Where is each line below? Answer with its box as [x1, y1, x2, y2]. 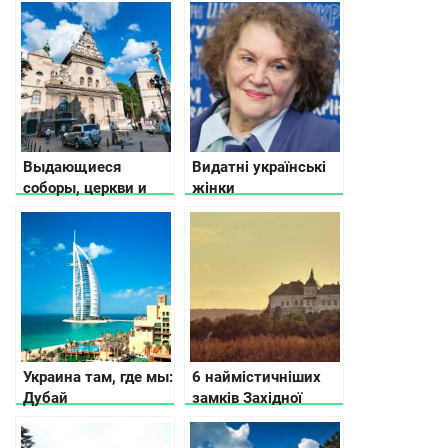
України [192, 410, 246, 429]
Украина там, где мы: [23, 368, 173, 387]
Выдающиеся [23, 158, 121, 177]
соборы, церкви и [23, 179, 147, 198]
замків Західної [192, 389, 302, 408]
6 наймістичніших [192, 368, 321, 387]
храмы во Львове [23, 200, 145, 219]
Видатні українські [192, 158, 326, 177]
